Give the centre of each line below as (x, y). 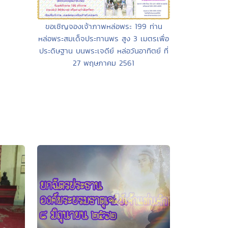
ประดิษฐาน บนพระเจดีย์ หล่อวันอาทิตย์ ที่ (104, 50)
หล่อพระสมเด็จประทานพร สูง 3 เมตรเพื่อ (104, 38)
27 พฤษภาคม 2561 (104, 63)
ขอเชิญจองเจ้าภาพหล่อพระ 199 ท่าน (104, 26)
